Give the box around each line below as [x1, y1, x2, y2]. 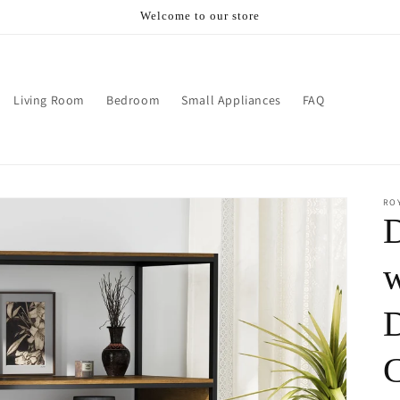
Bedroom [105, 91, 161, 108]
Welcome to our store [140, 9, 260, 22]
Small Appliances [181, 91, 281, 108]
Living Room [13, 91, 85, 108]
